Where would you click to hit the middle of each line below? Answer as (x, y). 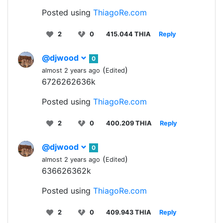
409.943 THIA (129, 212)
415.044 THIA (128, 34)
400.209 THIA (129, 123)
